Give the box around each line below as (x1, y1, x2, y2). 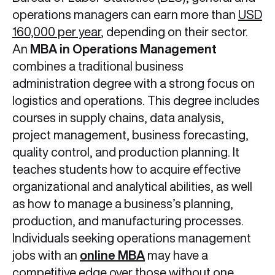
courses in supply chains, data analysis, (12, 111, 224, 125)
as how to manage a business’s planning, (12, 197, 233, 211)
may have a (145, 249, 208, 262)
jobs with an (12, 249, 80, 262)
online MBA (80, 249, 145, 262)
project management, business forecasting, (12, 128, 249, 142)
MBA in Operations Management (30, 42, 217, 56)
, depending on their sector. (101, 25, 248, 39)
